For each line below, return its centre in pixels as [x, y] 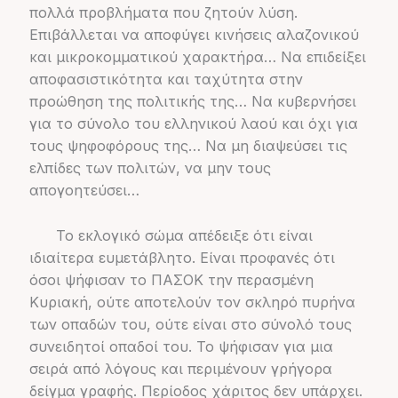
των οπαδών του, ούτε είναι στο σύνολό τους [190, 324]
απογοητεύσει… [84, 190]
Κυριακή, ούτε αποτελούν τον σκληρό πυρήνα [192, 302]
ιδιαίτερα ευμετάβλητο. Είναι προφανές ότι [182, 257]
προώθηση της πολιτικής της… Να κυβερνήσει [192, 101]
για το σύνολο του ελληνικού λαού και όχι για [193, 123]
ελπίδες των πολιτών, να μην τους [150, 167]
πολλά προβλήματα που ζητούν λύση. [163, 12]
